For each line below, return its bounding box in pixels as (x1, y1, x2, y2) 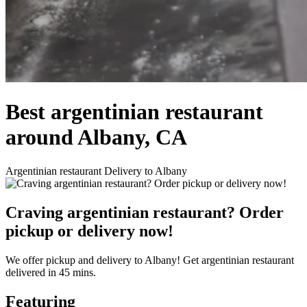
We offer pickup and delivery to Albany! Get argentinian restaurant (5, 254, 294, 266)
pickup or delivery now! (5, 221, 173, 240)
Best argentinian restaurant (5, 99, 263, 125)
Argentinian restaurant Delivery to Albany (5, 164, 187, 177)
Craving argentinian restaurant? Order (5, 203, 284, 221)
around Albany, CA (5, 125, 187, 150)
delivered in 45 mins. (5, 266, 96, 278)
